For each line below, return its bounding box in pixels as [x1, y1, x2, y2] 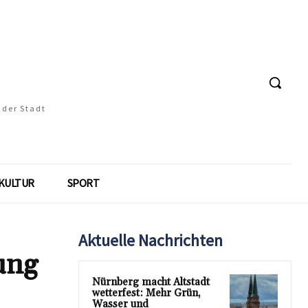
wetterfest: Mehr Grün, [92, 287, 201, 300]
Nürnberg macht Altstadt [92, 276, 210, 289]
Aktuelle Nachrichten [78, 230, 223, 251]
